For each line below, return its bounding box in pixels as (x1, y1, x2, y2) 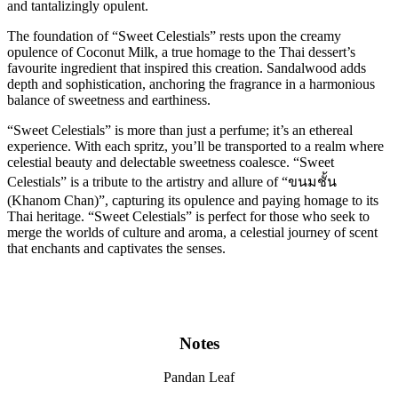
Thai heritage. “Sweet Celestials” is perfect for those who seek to (7, 209, 370, 225)
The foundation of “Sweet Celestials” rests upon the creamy (7, 28, 341, 44)
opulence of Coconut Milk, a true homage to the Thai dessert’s (7, 44, 355, 60)
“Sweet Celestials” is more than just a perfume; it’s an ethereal (7, 123, 353, 139)
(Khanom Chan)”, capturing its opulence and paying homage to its (7, 193, 378, 209)
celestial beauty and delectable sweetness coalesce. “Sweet (7, 155, 334, 171)
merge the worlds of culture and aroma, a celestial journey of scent (7, 225, 378, 241)
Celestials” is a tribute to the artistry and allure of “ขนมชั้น (7, 174, 337, 190)
